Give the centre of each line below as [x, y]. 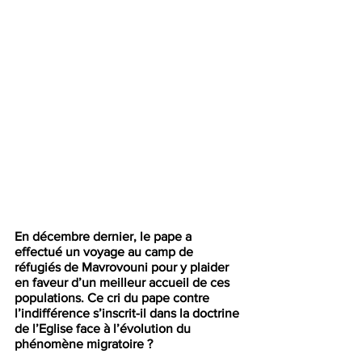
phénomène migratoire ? [84, 344]
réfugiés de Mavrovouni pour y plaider [123, 267]
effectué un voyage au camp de [105, 252]
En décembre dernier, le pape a [105, 237]
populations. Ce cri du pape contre [114, 298]
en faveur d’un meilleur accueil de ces [124, 283]
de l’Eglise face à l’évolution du [104, 329]
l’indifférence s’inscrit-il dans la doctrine [128, 314]
